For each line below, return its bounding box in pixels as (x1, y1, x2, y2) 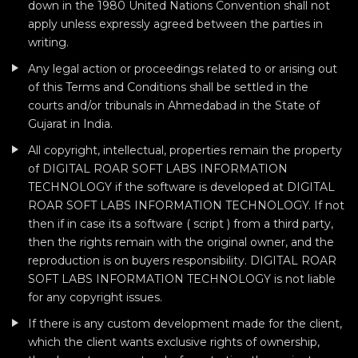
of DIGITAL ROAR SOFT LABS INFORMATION (28, 161, 288, 176)
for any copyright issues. (28, 290, 162, 304)
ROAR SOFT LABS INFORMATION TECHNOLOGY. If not (28, 198, 344, 213)
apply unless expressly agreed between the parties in (28, 17, 323, 31)
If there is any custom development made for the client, (28, 316, 342, 331)
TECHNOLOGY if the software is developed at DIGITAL (28, 180, 335, 194)
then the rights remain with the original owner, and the (28, 235, 334, 249)
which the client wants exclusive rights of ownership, (28, 335, 320, 349)
